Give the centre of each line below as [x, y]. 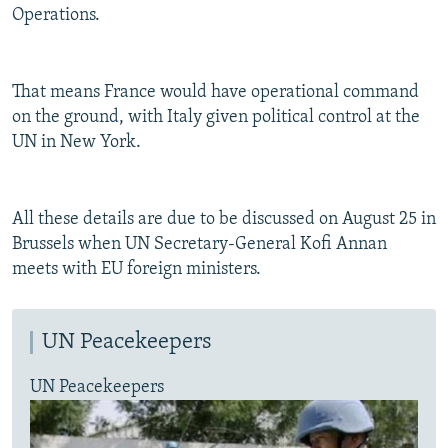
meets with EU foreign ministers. [136, 270]
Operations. [56, 16]
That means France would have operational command [215, 93]
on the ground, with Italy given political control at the [216, 118]
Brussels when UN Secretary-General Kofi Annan [199, 245]
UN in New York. [76, 143]
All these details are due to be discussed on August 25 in [224, 220]
